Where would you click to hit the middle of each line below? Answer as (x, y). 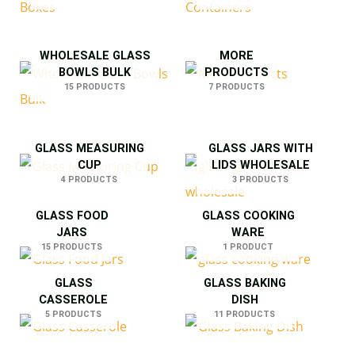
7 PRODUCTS (237, 87)
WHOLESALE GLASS (95, 56)
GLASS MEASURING (89, 149)
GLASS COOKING (248, 216)
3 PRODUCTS (260, 180)
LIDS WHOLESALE (260, 166)
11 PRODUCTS (244, 314)
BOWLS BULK (95, 73)
